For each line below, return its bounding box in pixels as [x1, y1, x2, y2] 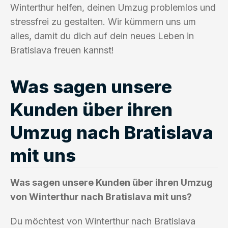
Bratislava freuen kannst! [10, 44, 114, 55]
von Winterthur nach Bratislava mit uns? [10, 191, 192, 202]
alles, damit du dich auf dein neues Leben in [10, 30, 194, 41]
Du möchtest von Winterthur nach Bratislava [10, 215, 195, 226]
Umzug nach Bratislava [10, 121, 213, 143]
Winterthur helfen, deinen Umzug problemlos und [10, 2, 216, 13]
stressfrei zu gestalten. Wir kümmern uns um [10, 16, 196, 27]
